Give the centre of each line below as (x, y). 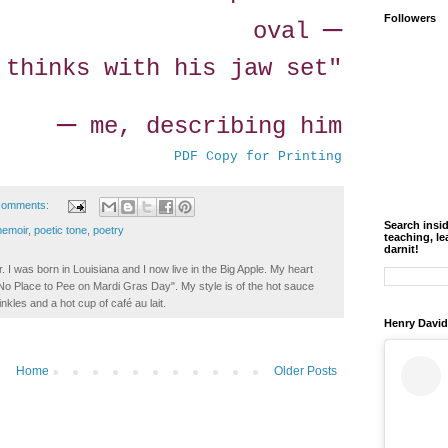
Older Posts (305, 370)
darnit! (401, 249)
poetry (108, 229)
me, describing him (209, 127)
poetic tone (60, 229)
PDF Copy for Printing (258, 157)
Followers (410, 18)
